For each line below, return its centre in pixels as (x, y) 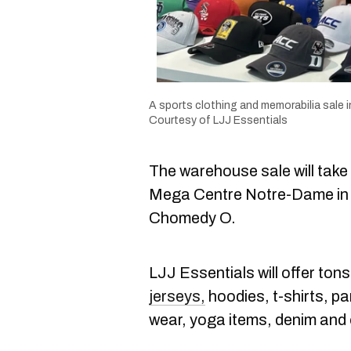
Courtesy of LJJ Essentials (218, 121)
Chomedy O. (192, 218)
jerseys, (177, 297)
